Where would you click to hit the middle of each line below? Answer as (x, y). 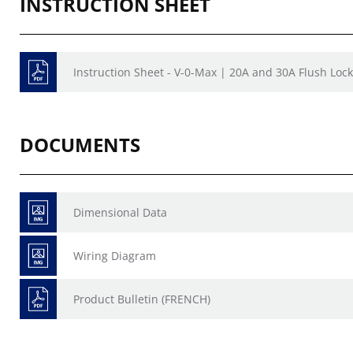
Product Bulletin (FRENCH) (142, 299)
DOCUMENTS (80, 145)
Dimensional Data (120, 212)
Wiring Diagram (115, 256)
